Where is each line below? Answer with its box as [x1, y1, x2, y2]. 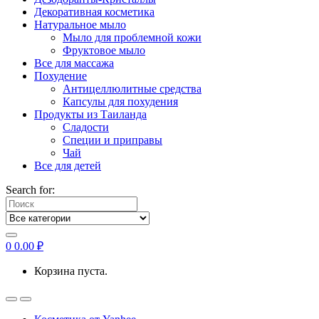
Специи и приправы [63, 134, 162, 146]
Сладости [63, 121, 109, 133]
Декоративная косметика [34, 6, 155, 18]
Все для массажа [34, 57, 114, 69]
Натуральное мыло [34, 19, 126, 31]
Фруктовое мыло [63, 44, 145, 56]
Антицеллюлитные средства [63, 83, 202, 95]
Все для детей [34, 159, 101, 172]
